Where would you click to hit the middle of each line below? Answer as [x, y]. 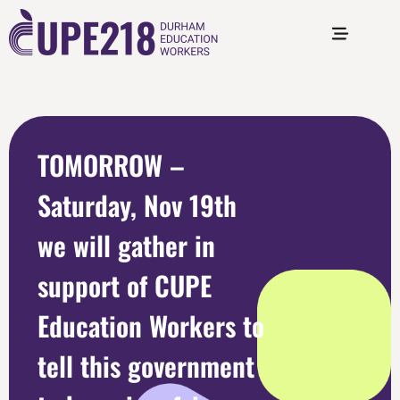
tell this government [146, 365]
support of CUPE [125, 285]
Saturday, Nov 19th [137, 204]
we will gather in [126, 245]
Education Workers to [151, 325]
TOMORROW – [111, 164]
